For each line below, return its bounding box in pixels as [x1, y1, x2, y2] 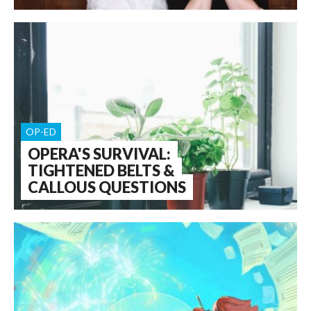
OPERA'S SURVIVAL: [28, 144, 171, 163]
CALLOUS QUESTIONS [28, 178, 186, 196]
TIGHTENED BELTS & [28, 161, 175, 180]
